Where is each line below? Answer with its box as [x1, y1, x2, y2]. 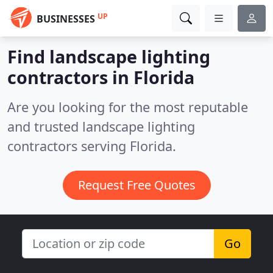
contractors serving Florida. [7, 137, 176, 155]
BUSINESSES [37, 12, 95, 26]
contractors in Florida [7, 65, 194, 89]
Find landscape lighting [7, 44, 210, 68]
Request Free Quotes [77, 177, 196, 193]
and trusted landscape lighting [7, 118, 195, 135]
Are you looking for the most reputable [7, 98, 248, 116]
